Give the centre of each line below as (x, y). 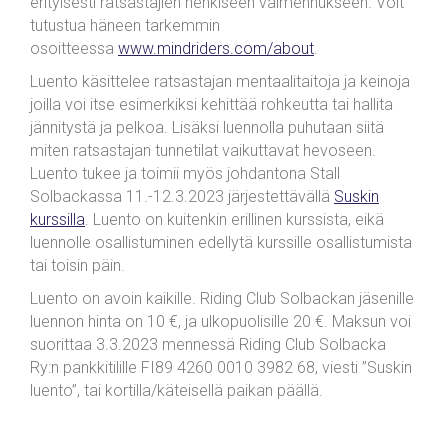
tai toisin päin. (77, 265)
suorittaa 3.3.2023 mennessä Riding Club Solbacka (208, 344)
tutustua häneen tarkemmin (125, 25)
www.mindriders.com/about (216, 48)
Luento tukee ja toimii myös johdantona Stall (185, 173)
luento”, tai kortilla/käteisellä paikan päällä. (176, 390)
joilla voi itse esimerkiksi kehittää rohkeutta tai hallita (211, 104)
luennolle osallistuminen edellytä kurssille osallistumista (221, 242)
